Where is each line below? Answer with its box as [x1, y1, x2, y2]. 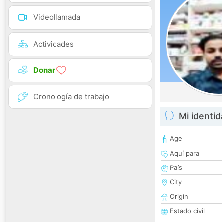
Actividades [33, 39, 74, 49]
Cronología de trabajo [33, 91, 109, 101]
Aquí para [168, 149, 199, 158]
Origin [168, 192, 188, 201]
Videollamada [33, 12, 80, 22]
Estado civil [168, 207, 205, 215]
